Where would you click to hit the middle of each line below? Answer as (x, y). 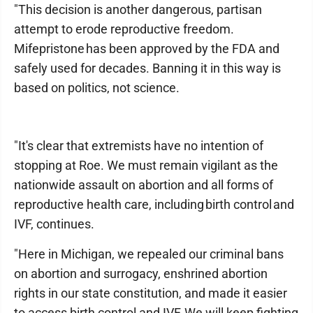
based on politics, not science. (97, 88)
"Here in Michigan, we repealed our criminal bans (149, 254)
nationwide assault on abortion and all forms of (144, 185)
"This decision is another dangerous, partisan (138, 9)
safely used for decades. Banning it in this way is (147, 68)
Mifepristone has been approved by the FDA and (147, 49)
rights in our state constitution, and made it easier (151, 293)
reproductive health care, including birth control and (154, 204)
